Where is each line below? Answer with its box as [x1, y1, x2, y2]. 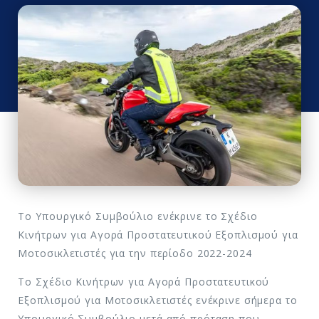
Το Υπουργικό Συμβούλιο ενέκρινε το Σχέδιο [18, 209, 258, 223]
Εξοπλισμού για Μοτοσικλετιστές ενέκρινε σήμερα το [18, 293, 298, 307]
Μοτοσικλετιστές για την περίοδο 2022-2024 [18, 246, 252, 260]
